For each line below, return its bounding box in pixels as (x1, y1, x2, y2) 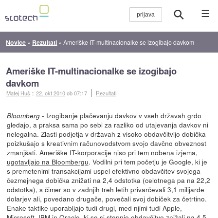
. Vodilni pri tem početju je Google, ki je (88, 156, 207, 166)
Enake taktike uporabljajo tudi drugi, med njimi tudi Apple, (6, 202, 182, 213)
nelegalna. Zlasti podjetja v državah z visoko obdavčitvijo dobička (6, 128, 206, 139)
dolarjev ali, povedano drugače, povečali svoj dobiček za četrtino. (6, 193, 207, 203)
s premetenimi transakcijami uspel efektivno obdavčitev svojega (6, 165, 200, 176)
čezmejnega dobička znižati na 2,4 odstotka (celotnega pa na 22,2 (6, 175, 210, 185)
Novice (6, 37, 26, 47)
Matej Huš (6, 89, 31, 97)
